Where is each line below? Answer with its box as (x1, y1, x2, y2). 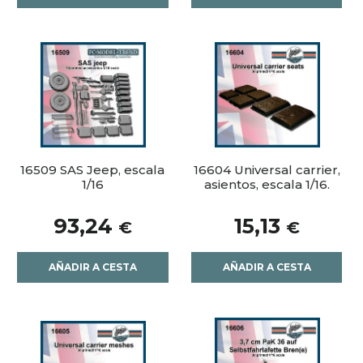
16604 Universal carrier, (193, 162, 340, 178)
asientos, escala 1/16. (203, 177, 330, 193)
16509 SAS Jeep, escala (20, 162, 165, 178)
